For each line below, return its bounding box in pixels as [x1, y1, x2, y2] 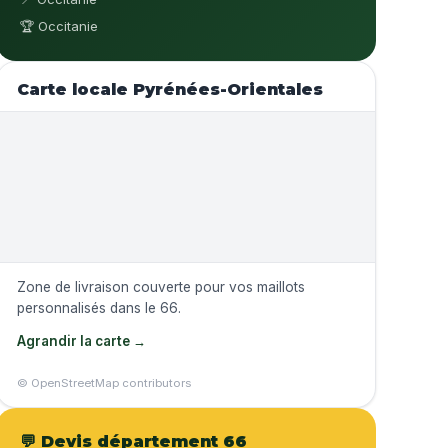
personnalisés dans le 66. [17, 300, 181, 317]
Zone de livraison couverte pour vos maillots [17, 279, 305, 296]
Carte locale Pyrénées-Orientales [17, 80, 323, 100]
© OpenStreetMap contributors [17, 376, 191, 391]
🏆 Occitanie [20, 18, 98, 35]
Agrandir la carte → [17, 333, 146, 350]
